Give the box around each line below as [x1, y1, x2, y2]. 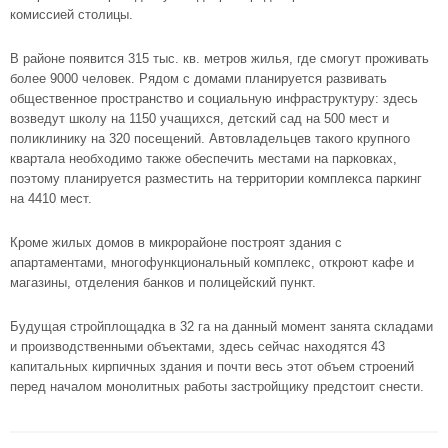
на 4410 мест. [10, 191, 92, 206]
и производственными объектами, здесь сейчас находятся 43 [10, 339, 385, 354]
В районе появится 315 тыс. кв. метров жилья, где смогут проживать [10, 51, 429, 66]
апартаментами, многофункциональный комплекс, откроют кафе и [10, 255, 414, 270]
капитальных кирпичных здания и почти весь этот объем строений [10, 359, 414, 374]
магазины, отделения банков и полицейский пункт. [10, 275, 316, 290]
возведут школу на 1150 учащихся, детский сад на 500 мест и [10, 111, 389, 126]
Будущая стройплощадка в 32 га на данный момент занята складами [10, 319, 433, 334]
